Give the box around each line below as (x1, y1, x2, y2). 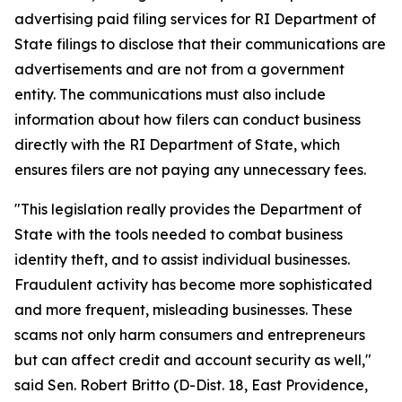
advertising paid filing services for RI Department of (14, 10, 376, 28)
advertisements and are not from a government (14, 60, 345, 78)
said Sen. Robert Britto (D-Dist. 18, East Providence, (14, 376, 368, 394)
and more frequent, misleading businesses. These (14, 301, 353, 319)
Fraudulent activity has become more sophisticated (14, 275, 372, 293)
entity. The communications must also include (14, 85, 326, 103)
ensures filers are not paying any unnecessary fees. (14, 161, 366, 179)
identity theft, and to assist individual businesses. (14, 250, 350, 268)
